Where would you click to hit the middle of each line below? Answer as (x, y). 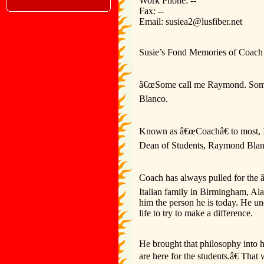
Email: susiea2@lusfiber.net (191, 22)
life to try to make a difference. (196, 213)
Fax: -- (151, 11)
